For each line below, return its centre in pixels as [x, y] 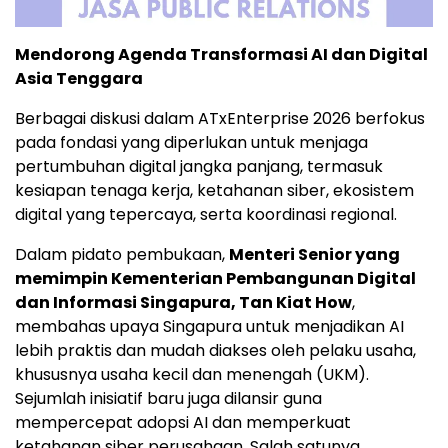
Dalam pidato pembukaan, [122, 254]
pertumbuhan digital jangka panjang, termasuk [199, 166]
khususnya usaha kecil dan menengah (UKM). [192, 374]
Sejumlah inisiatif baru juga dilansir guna [168, 398]
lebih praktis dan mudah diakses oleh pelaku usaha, [215, 350]
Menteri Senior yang [314, 254]
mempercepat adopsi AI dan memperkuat [183, 422]
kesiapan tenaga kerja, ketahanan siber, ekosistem [214, 190]
